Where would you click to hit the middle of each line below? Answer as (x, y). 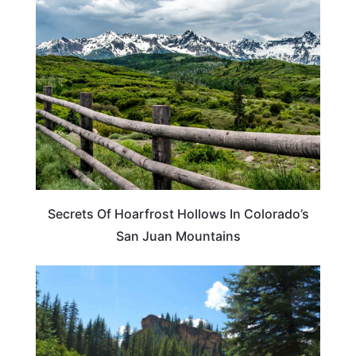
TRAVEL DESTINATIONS (251, 14)
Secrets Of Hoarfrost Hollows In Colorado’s (178, 214)
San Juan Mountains (178, 236)
